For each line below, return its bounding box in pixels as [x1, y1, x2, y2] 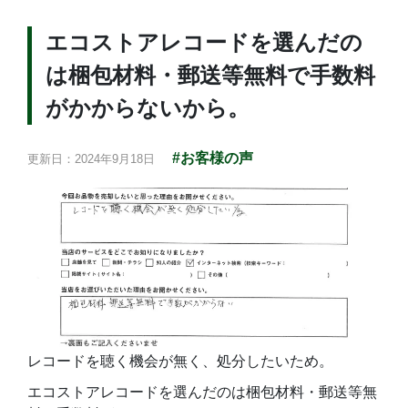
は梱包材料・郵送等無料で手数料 [46, 63, 375, 87]
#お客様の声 [172, 150, 253, 166]
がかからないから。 [46, 96, 250, 120]
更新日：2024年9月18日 [27, 152, 155, 166]
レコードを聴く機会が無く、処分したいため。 [27, 352, 333, 369]
